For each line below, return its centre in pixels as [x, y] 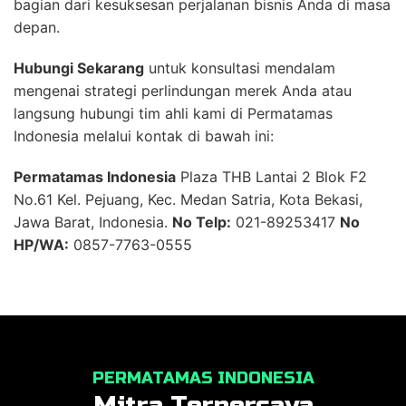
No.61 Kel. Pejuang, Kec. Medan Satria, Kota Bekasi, [188, 199]
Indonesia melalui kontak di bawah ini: [144, 135]
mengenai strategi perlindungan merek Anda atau [183, 90]
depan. [37, 27]
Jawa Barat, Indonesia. [93, 222]
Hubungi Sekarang [79, 68]
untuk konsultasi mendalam [240, 68]
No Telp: [202, 222]
